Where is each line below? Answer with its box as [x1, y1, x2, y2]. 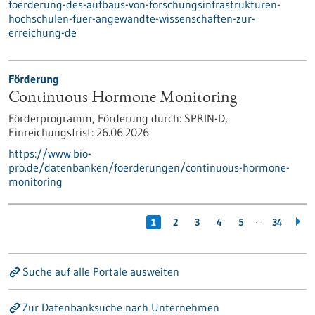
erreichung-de [8, 25, 77, 39]
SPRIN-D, [181, 111, 228, 125]
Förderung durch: [98, 111, 181, 125]
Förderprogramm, [8, 111, 98, 125]
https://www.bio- [8, 146, 91, 160]
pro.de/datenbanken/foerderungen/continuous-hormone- [8, 160, 290, 174]
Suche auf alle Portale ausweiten [22, 264, 179, 278]
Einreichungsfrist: [8, 125, 94, 139]
